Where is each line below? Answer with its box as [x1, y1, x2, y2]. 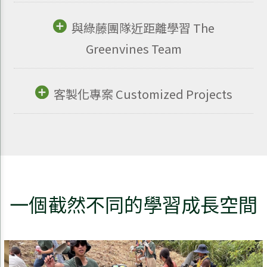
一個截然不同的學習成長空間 [10, 190, 257, 218]
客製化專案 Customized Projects [53, 85, 232, 103]
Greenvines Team [85, 39, 182, 57]
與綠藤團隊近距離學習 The [71, 18, 215, 36]
